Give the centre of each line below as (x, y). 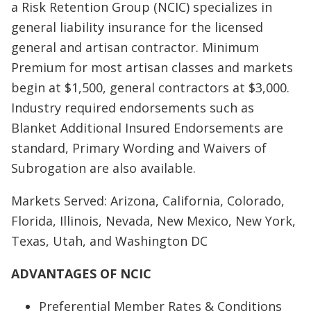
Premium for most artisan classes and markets (152, 67)
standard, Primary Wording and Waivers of (139, 148)
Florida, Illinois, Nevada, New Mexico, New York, (153, 221)
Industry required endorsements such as (133, 108)
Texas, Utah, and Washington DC (109, 241)
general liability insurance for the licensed (137, 27)
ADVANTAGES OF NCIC (81, 274)
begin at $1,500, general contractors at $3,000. (150, 87)
